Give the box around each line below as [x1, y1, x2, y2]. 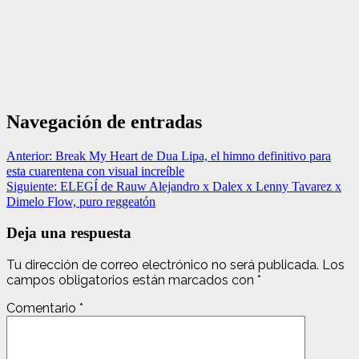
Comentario [6, 300, 79, 316]
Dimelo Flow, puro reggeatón [6, 195, 155, 209]
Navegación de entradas [6, 111, 202, 132]
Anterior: [6, 149, 55, 163]
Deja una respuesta [6, 224, 131, 242]
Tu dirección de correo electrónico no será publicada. [6, 256, 319, 272]
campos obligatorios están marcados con [6, 272, 257, 288]
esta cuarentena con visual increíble [6, 164, 184, 179]
